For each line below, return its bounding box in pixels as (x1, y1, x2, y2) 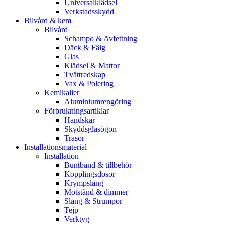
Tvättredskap (64, 70, 105, 79)
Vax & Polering (64, 79, 114, 88)
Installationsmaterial (24, 142, 87, 151)
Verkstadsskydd (64, 7, 114, 16)
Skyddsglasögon (64, 124, 117, 133)
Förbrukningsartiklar (44, 106, 109, 115)
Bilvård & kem (24, 16, 71, 25)
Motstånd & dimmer (64, 187, 128, 196)
